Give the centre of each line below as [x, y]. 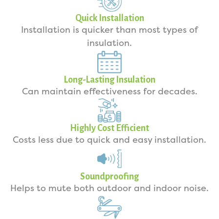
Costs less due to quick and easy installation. [109, 140]
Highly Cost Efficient [109, 128]
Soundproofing [109, 176]
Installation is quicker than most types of [109, 30]
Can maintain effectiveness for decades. [109, 91]
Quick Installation [109, 18]
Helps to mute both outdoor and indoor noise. [109, 188]
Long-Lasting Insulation [109, 80]
